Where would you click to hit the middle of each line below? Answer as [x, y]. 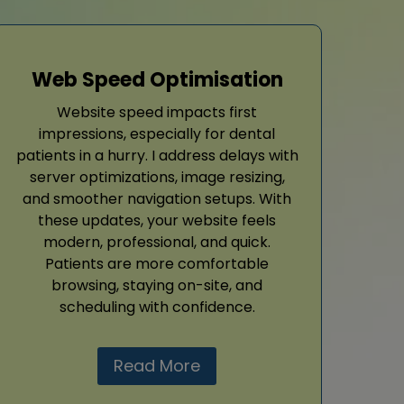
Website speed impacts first [157, 112]
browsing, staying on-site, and [157, 285]
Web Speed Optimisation [157, 79]
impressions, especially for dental [157, 133]
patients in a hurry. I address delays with [157, 155]
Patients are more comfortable [157, 263]
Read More [157, 365]
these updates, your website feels [157, 220]
